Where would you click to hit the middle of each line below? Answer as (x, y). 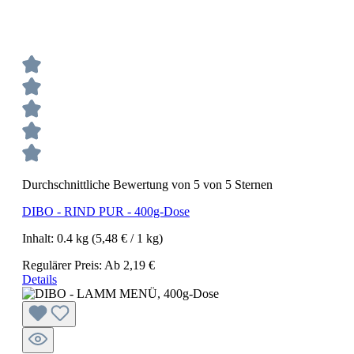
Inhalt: (40, 238)
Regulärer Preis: (63, 265)
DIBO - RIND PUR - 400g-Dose (106, 211)
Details (40, 279)
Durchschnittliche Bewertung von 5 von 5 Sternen (147, 184)
